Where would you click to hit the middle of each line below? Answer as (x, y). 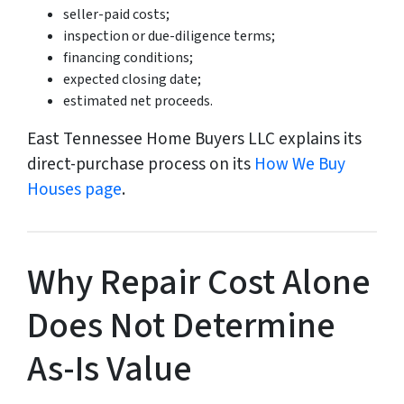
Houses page (74, 190)
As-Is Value (110, 370)
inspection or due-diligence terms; (169, 37)
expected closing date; (132, 80)
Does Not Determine (181, 326)
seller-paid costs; (116, 15)
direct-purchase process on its (141, 165)
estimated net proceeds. (138, 101)
